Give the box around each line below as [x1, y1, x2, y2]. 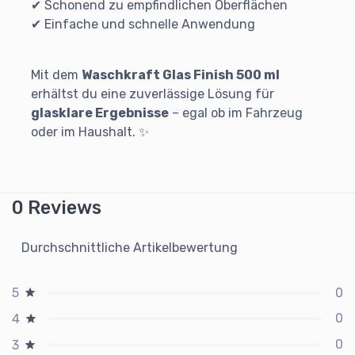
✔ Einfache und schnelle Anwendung [31, 17, 255, 32]
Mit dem [31, 67, 82, 83]
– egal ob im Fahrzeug [169, 105, 303, 121]
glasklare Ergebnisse [31, 105, 169, 121]
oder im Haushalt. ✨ [31, 124, 149, 140]
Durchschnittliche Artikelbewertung [21, 240, 238, 256]
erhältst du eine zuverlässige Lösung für [31, 86, 274, 102]
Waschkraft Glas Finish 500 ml [82, 67, 280, 83]
